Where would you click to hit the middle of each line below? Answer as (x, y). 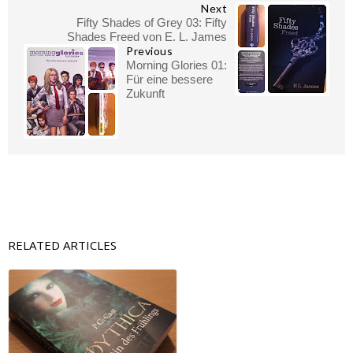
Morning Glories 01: (176, 65)
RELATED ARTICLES (62, 245)
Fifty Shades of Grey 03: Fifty (152, 23)
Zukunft (145, 94)
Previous (149, 51)
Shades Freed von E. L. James (147, 37)
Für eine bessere (169, 80)
